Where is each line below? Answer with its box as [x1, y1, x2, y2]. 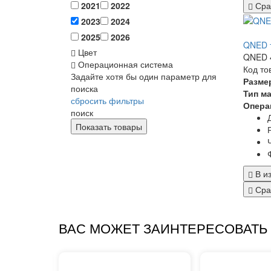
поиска [71, 82, 98, 95]
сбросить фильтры [71, 94, 144, 107]
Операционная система [76, 58, 173, 71]
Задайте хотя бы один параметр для [71, 70, 217, 83]
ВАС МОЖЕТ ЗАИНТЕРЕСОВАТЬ [59, 221, 267, 237]
